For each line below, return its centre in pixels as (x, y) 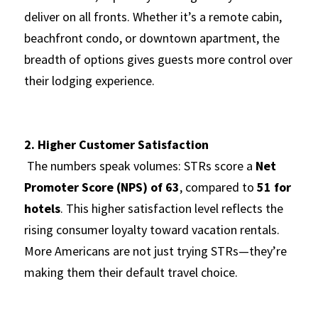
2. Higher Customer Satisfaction (116, 144)
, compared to (218, 187)
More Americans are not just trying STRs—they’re (155, 251)
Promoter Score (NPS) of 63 (102, 187)
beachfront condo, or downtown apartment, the (152, 38)
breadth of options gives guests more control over (158, 59)
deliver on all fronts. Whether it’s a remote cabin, (153, 17)
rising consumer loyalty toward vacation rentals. (152, 230)
